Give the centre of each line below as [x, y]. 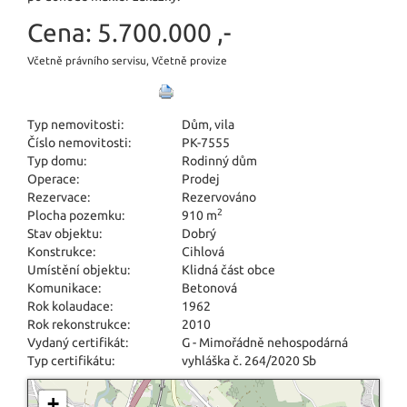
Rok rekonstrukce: [79, 324]
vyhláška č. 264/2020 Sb [249, 360]
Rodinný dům [219, 160]
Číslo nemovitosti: [79, 142]
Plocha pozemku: [76, 215]
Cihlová [203, 251]
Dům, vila [208, 124]
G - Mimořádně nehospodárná [265, 342]
